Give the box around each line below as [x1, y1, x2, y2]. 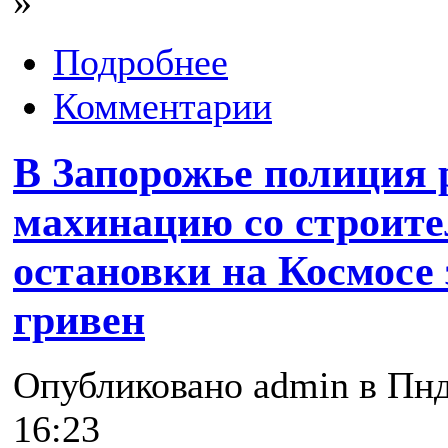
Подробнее [53, 40, 228, 83]
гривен [13, 295, 145, 343]
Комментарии [53, 84, 272, 127]
